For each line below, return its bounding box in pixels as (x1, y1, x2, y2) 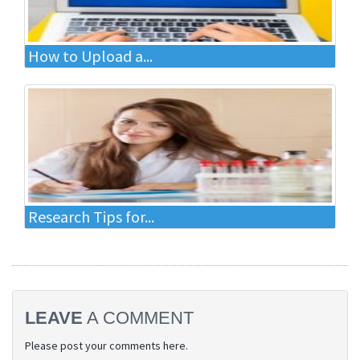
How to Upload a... (28, 46, 153, 66)
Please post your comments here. (25, 338, 188, 353)
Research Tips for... (28, 207, 154, 227)
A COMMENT (83, 308, 194, 328)
